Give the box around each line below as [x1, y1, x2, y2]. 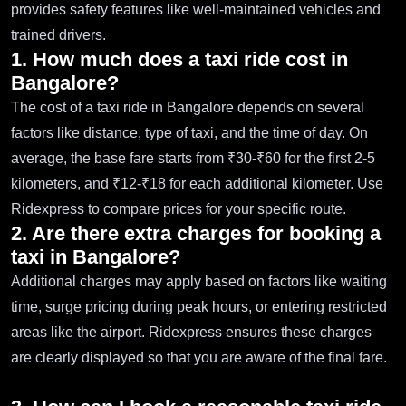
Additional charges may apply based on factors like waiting [11, 274, 387, 290]
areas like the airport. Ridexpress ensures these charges [11, 324, 372, 341]
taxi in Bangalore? [11, 246, 180, 269]
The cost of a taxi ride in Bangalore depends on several [11, 100, 364, 116]
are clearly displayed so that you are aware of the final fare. [11, 350, 387, 366]
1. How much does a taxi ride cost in [11, 48, 348, 72]
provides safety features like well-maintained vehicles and [11, 2, 381, 18]
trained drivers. [11, 27, 106, 43]
